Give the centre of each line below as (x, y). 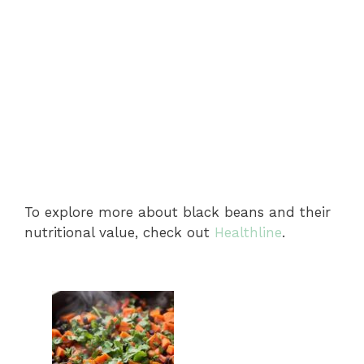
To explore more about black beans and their (178, 212)
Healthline (248, 232)
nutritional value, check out (119, 232)
